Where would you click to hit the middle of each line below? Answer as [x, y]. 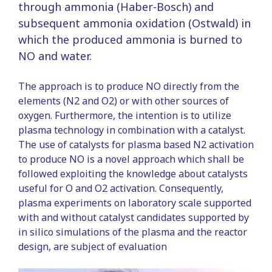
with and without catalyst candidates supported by [134, 217]
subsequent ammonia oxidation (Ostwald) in [134, 23]
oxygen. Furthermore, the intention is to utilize [125, 115]
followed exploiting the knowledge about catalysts [133, 174]
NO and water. [55, 56]
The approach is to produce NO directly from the [129, 86]
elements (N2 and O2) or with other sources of [124, 101]
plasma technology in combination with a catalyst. [132, 130]
